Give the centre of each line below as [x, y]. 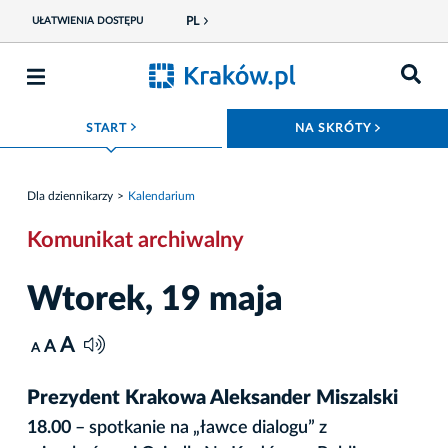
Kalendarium [161, 195]
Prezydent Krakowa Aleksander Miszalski [212, 397]
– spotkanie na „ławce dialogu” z [199, 427]
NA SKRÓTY [335, 128]
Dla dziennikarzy [70, 195]
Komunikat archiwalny [135, 239]
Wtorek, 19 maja [155, 299]
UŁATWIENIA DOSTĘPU [87, 21]
